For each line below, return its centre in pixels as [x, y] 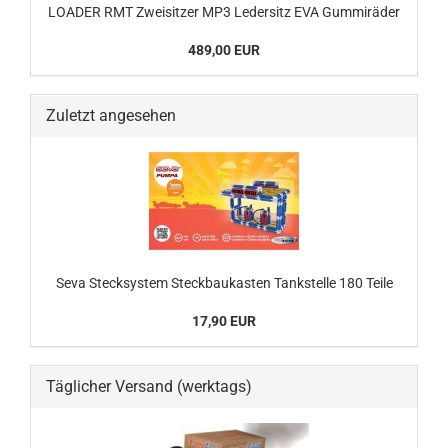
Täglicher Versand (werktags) [149, 386]
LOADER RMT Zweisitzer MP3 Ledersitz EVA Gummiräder [224, 12]
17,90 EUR [224, 321]
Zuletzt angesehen [111, 115]
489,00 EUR [224, 50]
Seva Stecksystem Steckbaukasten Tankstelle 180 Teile [224, 283]
